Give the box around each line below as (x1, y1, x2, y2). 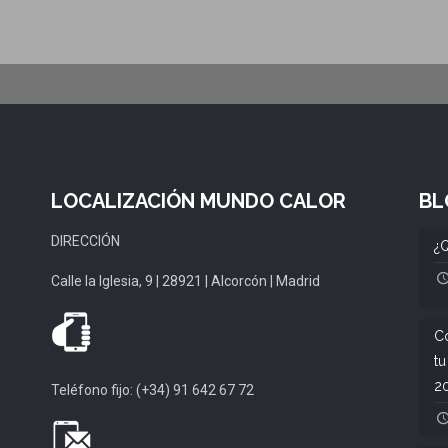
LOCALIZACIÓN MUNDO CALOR (51, 188, 347, 213)
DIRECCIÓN (51, 232, 121, 249)
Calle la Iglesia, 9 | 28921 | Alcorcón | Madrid (51, 272, 321, 289)
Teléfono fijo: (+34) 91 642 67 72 (51, 381, 255, 398)
